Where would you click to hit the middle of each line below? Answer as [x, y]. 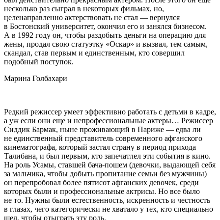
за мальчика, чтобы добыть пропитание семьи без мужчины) [105, 173]
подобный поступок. [39, 61]
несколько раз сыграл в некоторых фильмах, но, [84, 8]
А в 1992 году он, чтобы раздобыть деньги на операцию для [105, 35]
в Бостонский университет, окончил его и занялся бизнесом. [105, 26]
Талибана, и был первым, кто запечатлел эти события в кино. [107, 156]
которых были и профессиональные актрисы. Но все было [102, 191]
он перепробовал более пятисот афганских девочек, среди [101, 182]
